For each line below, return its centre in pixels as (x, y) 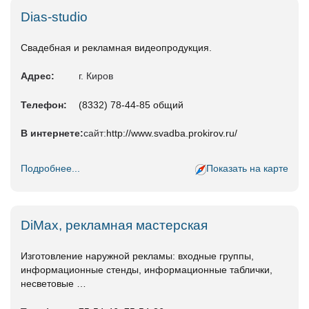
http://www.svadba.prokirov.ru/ (172, 133)
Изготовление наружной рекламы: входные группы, (137, 256)
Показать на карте (247, 169)
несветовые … (53, 284)
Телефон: (44, 105)
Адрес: (38, 76)
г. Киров (96, 76)
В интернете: (52, 133)
